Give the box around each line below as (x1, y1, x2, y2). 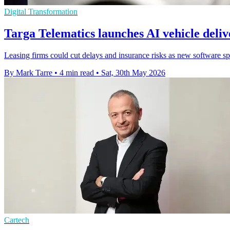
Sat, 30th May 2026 (101, 68, 165, 77)
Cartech (4, 215, 29, 224)
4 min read (60, 68, 94, 77)
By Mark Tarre (4, 68, 52, 77)
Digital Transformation (4, 7, 78, 16)
